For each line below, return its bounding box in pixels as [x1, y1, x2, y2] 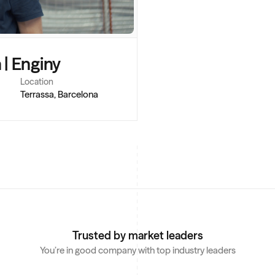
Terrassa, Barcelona [20, 88, 99, 100]
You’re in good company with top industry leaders [39, 244, 236, 256]
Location [20, 76, 54, 87]
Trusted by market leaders [72, 228, 203, 242]
